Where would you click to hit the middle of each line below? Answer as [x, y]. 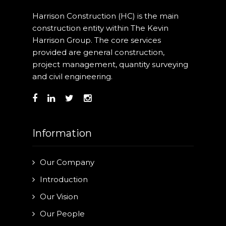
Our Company [67, 162]
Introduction [64, 179]
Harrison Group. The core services [97, 40]
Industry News [38, 30]
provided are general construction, [98, 52]
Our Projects [34, 7]
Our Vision [59, 196]
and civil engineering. [72, 76]
